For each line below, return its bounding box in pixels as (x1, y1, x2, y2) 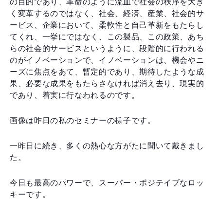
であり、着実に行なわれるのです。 (10, 91, 140, 99)
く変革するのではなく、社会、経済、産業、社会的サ (10, 9, 204, 18)
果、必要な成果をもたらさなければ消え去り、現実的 (10, 79, 204, 88)
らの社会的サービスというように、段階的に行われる (10, 44, 204, 53)
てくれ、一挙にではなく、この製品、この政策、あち (10, 32, 204, 41)
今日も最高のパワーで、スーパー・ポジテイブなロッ (10, 178, 204, 187)
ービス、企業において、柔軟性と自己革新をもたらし (10, 20, 204, 29)
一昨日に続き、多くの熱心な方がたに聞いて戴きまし (10, 141, 204, 150)
